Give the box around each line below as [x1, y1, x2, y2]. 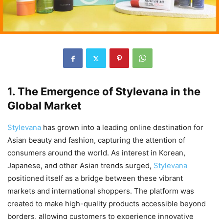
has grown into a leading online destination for [43, 123, 203, 132]
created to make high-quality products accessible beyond [7, 199, 206, 209]
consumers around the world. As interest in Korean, [7, 148, 185, 158]
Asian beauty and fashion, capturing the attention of [7, 135, 185, 145]
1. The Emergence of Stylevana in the [7, 85, 200, 98]
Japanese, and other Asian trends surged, [7, 161, 153, 171]
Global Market [7, 99, 82, 112]
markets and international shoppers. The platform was [7, 186, 194, 196]
